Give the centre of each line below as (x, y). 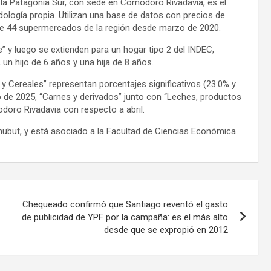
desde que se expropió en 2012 (166, 230)
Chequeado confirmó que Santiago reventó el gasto (126, 204)
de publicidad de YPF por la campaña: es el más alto (125, 217)
